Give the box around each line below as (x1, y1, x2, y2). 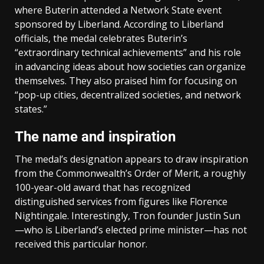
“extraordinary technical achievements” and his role (15, 45, 241, 59)
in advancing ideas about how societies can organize (15, 60, 246, 73)
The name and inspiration (15, 128, 176, 145)
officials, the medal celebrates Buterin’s (15, 31, 187, 45)
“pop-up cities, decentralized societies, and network (15, 88, 241, 101)
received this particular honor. (15, 237, 147, 250)
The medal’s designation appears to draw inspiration (15, 152, 248, 166)
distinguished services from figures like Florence (15, 194, 227, 208)
